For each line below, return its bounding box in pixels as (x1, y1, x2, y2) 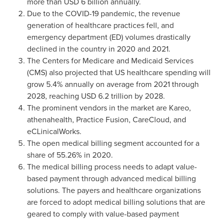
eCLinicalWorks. (27, 126, 82, 137)
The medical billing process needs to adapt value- (27, 161, 197, 172)
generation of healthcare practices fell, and (27, 20, 174, 31)
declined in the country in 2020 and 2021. (27, 43, 170, 55)
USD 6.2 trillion (81, 90, 133, 102)
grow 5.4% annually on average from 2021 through (27, 79, 199, 90)
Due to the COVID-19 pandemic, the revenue (27, 8, 180, 19)
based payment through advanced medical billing (27, 173, 196, 184)
